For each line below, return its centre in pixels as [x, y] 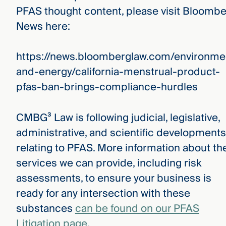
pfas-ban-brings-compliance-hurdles [107, 87]
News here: [43, 26]
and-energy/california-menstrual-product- [118, 72]
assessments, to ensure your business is [114, 178]
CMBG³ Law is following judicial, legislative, [118, 118]
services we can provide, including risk [109, 163]
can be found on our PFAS [137, 208]
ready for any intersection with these [103, 193]
